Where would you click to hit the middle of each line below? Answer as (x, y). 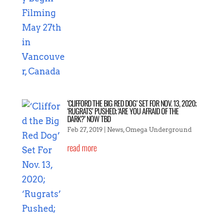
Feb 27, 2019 (85, 129)
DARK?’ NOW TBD (89, 118)
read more (82, 147)
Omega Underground (158, 129)
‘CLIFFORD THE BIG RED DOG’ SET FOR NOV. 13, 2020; (131, 103)
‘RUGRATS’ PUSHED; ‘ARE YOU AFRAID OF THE (123, 111)
